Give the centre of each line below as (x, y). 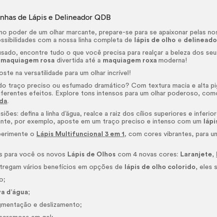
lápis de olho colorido (160, 167)
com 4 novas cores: (148, 155)
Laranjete (196, 155)
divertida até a (79, 61)
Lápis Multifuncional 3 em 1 (81, 134)
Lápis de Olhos (92, 155)
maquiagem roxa (131, 61)
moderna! (173, 61)
